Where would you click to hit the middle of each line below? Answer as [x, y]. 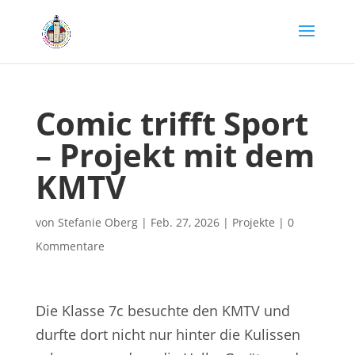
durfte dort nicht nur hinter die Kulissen [168, 334]
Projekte [253, 222]
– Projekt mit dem [175, 155]
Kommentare [70, 246]
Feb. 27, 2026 [185, 222]
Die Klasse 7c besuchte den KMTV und [162, 311]
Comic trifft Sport [172, 123]
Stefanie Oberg [97, 222]
